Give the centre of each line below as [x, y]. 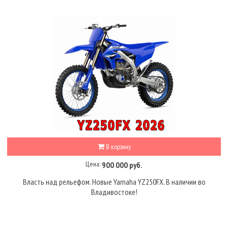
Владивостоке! [114, 192]
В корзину [117, 147]
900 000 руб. [122, 165]
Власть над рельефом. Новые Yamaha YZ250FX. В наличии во [114, 181]
